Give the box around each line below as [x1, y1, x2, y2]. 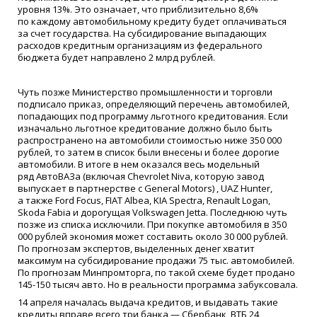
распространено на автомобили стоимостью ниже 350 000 [18, 134, 282, 147]
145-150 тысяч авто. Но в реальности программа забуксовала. [18, 278, 298, 292]
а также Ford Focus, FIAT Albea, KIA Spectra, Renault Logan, [18, 194, 270, 207]
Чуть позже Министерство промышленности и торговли [18, 86, 272, 99]
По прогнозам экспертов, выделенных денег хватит [18, 242, 255, 255]
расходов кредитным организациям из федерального [18, 38, 263, 52]
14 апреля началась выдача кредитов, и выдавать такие [18, 296, 278, 309]
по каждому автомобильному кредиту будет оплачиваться [18, 14, 287, 28]
